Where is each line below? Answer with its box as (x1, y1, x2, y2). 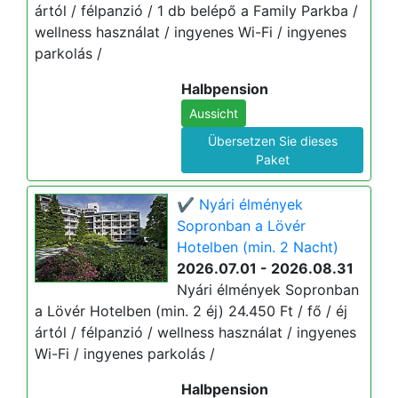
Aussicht (189, 106, 238, 121)
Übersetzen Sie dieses (207, 133, 338, 148)
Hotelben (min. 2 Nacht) (177, 238, 338, 256)
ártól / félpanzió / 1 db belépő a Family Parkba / (35, 2, 358, 20)
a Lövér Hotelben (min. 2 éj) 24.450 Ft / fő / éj (35, 302, 347, 320)
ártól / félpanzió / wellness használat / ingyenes (35, 323, 356, 341)
